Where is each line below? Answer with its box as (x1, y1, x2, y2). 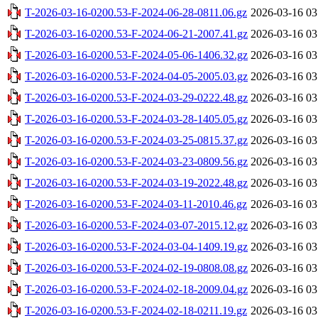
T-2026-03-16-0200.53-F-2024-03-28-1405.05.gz (25, 112, 248, 125)
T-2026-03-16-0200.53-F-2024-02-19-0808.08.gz (25, 261, 248, 274)
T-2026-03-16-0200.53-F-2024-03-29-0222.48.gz (25, 91, 248, 104)
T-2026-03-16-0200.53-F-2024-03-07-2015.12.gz (25, 219, 248, 231)
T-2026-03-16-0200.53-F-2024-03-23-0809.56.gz (25, 155, 248, 168)
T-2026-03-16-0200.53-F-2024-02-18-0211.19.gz (25, 304, 247, 317)
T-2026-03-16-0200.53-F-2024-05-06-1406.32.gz (25, 48, 248, 61)
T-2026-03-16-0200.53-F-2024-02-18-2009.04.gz (25, 283, 248, 295)
